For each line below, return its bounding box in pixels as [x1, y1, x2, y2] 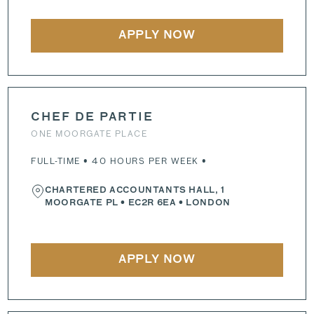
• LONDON [176, 199, 231, 207]
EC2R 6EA [128, 199, 177, 207]
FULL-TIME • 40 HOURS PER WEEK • [31, 155, 207, 167]
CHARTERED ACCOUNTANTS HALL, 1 [45, 186, 225, 195]
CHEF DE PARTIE [31, 112, 154, 123]
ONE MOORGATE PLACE [31, 128, 148, 139]
